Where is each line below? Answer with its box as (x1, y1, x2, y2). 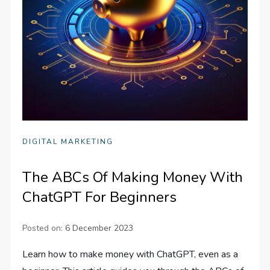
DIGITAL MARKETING (22, 136, 114, 146)
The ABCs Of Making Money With (22, 167, 243, 187)
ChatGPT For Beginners (22, 187, 177, 207)
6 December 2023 (65, 222, 134, 234)
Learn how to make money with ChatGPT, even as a (22, 247, 239, 261)
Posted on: (22, 222, 66, 234)
